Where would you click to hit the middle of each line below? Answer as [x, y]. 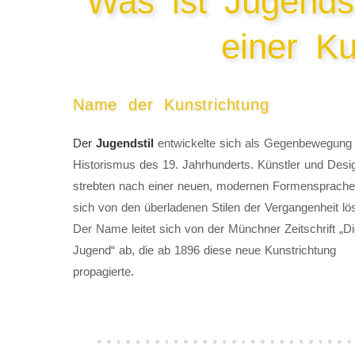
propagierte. [103, 272]
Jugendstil [125, 143]
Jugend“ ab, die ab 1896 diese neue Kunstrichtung [204, 250]
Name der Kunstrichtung [171, 105]
